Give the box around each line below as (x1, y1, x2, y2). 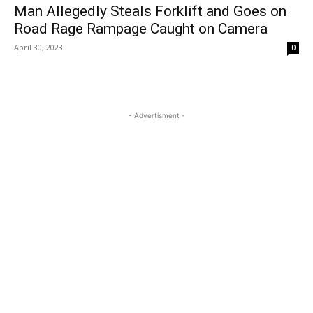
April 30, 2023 (14, 42, 63, 53)
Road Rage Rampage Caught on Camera (14, 20, 268, 38)
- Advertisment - (128, 111, 185, 120)
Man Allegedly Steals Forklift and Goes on (14, 3, 286, 20)
